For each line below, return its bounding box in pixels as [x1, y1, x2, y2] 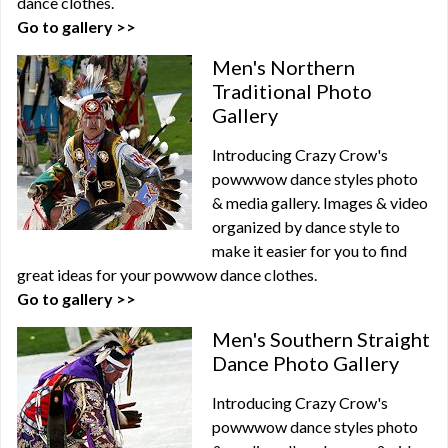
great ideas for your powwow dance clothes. [17, 265, 317, 284]
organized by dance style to [212, 217, 400, 236]
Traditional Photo [212, 79, 372, 103]
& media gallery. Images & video [212, 193, 428, 212]
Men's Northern [212, 55, 355, 79]
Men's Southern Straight [212, 327, 430, 351]
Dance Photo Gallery [212, 351, 399, 375]
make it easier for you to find [212, 241, 407, 260]
